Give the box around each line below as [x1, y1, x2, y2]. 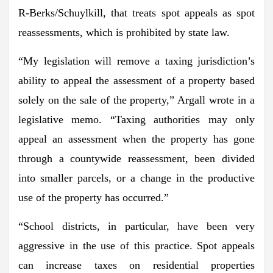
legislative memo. [18, 113, 110, 126]
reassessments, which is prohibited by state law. [18, 26, 230, 38]
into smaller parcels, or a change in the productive [18, 171, 255, 184]
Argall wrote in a [174, 93, 255, 106]
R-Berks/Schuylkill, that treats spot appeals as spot [18, 6, 255, 19]
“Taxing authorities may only [110, 113, 255, 126]
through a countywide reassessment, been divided [18, 152, 255, 165]
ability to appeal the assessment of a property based [18, 74, 255, 87]
